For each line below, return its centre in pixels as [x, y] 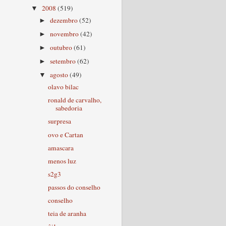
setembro [64, 61]
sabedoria [69, 108]
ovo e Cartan [65, 134]
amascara [61, 148]
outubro [62, 48]
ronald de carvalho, [74, 100]
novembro [65, 34]
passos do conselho [74, 187]
